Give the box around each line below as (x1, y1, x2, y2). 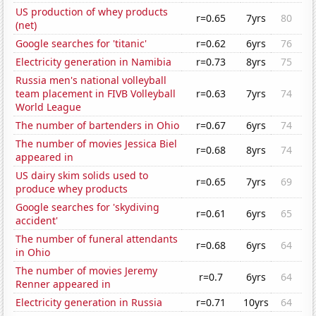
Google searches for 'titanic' (16, 37, 147, 51)
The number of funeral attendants (16, 232, 178, 246)
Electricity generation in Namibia (16, 55, 172, 69)
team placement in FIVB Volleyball (16, 87, 176, 101)
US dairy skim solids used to (16, 169, 149, 183)
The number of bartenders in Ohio (16, 119, 180, 133)
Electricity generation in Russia (16, 296, 163, 310)
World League (16, 100, 82, 114)
